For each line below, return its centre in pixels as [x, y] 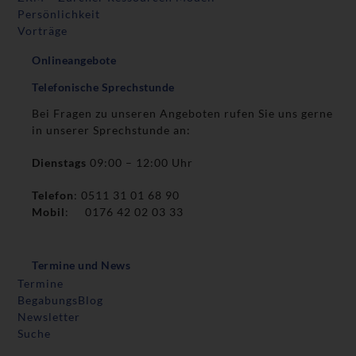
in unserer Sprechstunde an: [112, 130]
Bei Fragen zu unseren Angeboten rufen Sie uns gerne [183, 114]
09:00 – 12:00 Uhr [143, 163]
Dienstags [61, 163]
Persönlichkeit [59, 14]
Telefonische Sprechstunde [103, 87]
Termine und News [81, 265]
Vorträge [43, 31]
